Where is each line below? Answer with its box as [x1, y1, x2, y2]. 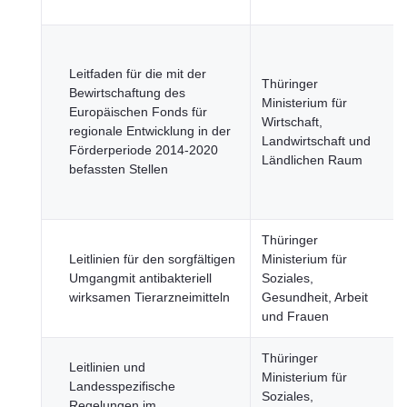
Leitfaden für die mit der [69, 66, 206, 81]
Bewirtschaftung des [69, 85, 185, 100]
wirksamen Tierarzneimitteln [69, 290, 230, 304]
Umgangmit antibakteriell [69, 271, 212, 285]
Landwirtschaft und [262, 134, 371, 148]
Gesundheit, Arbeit [262, 290, 368, 304]
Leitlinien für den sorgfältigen [69, 252, 235, 266]
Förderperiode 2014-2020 [69, 143, 218, 157]
